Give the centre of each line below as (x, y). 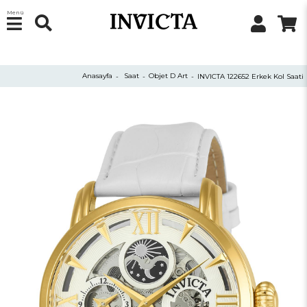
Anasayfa (97, 76)
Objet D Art (168, 76)
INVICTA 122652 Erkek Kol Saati (250, 76)
